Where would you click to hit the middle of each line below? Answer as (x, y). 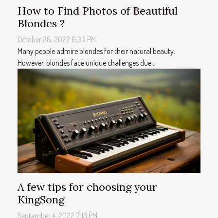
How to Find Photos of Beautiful (98, 10)
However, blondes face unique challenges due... (87, 63)
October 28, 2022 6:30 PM (57, 39)
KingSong (41, 200)
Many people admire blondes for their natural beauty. (96, 51)
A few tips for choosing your (87, 187)
